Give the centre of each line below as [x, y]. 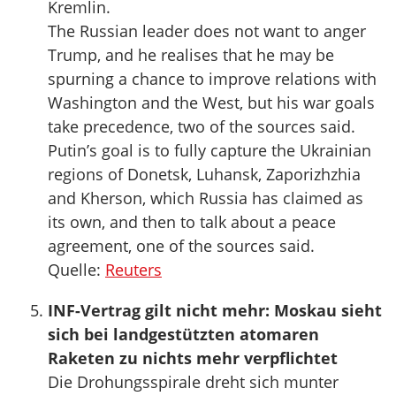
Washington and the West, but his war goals [211, 103]
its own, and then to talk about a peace [192, 222]
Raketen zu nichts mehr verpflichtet [193, 358]
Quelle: [76, 270]
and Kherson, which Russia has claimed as [206, 198]
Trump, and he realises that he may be [191, 55]
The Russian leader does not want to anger [207, 31]
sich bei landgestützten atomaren [183, 334]
